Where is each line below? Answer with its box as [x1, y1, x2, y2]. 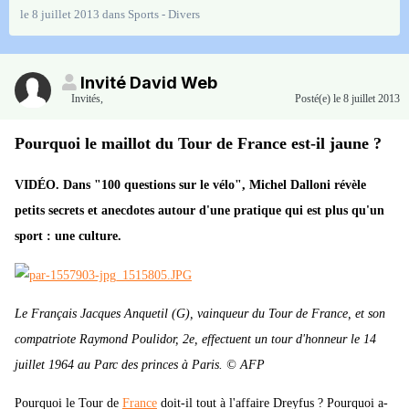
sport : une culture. [15, 229, 121, 244]
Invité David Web [80, 73, 217, 93]
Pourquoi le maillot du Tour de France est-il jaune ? [15, 134, 382, 153]
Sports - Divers [128, 7, 200, 22]
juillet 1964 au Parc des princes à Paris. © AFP [15, 358, 265, 372]
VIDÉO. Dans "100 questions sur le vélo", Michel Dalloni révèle [15, 178, 366, 193]
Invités [71, 92, 100, 106]
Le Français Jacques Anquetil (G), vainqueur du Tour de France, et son [15, 307, 385, 321]
